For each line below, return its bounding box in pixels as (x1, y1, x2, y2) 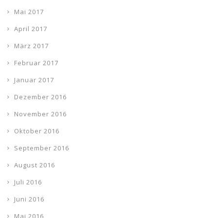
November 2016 (14, 109, 67, 118)
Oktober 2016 (14, 127, 59, 135)
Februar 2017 (14, 58, 58, 67)
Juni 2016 (14, 195, 44, 203)
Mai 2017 (14, 7, 44, 16)
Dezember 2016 (14, 92, 67, 101)
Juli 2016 (14, 178, 42, 186)
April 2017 (14, 24, 47, 33)
